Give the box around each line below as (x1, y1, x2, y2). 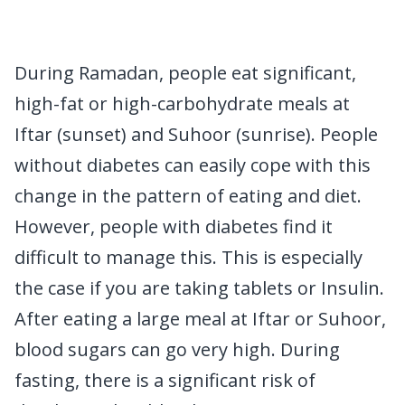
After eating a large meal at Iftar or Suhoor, (14, 306, 386, 332)
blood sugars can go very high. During (14, 337, 340, 363)
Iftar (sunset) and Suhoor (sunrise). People (14, 122, 378, 147)
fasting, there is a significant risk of (14, 368, 316, 393)
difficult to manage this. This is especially (14, 245, 363, 270)
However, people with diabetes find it (14, 214, 333, 240)
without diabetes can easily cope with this (14, 153, 371, 178)
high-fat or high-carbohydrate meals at (14, 91, 350, 117)
